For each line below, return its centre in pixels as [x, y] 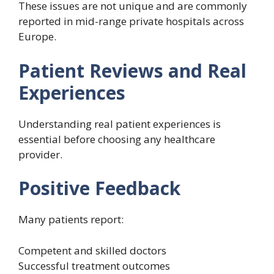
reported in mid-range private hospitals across [131, 21]
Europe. [37, 37]
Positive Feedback [99, 188]
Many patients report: [71, 220]
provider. [40, 154]
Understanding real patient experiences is [120, 124]
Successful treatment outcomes [94, 265]
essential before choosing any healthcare [117, 139]
